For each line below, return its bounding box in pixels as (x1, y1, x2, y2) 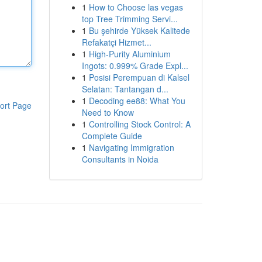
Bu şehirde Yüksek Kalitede (88, 25, 190, 36)
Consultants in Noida (81, 153, 158, 165)
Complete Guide (81, 130, 142, 142)
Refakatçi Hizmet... (81, 36, 151, 48)
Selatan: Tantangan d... (81, 83, 168, 95)
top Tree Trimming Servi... (81, 13, 178, 25)
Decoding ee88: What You (88, 95, 185, 106)
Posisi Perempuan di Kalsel (88, 71, 189, 83)
